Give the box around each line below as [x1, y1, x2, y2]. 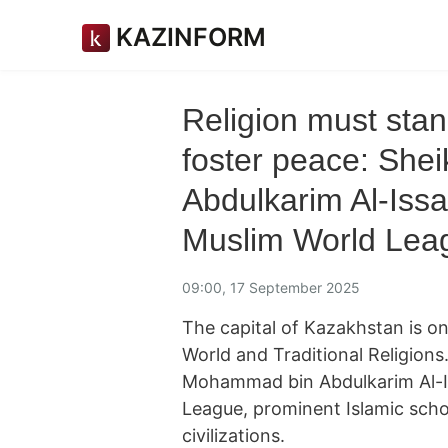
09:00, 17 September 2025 [182, 278, 360, 296]
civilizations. [182, 425, 285, 446]
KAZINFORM [116, 22, 266, 52]
